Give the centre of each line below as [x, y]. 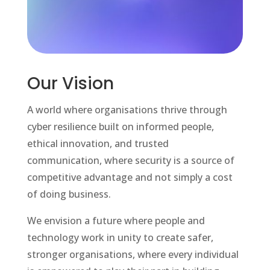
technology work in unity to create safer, [120, 238]
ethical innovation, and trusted [98, 144]
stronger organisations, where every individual [133, 255]
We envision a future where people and [116, 221]
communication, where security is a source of [130, 161]
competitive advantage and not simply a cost [130, 177]
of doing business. [69, 194]
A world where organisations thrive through [127, 110]
